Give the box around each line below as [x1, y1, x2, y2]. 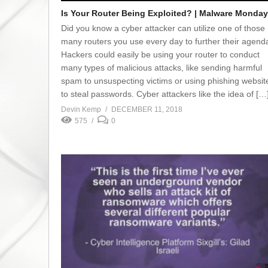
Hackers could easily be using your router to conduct [61, 50, 260, 59]
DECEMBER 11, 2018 [111, 105, 182, 114]
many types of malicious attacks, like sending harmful [61, 63, 262, 72]
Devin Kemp [61, 105, 101, 114]
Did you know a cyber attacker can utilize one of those [61, 23, 265, 33]
